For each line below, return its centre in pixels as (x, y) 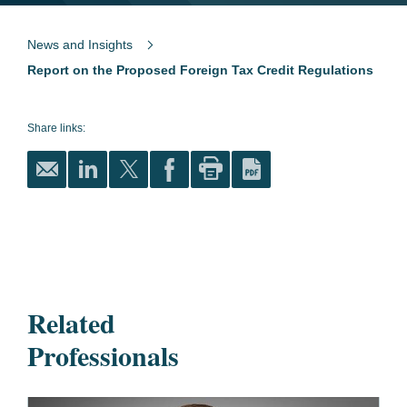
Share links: (56, 128)
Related (71, 323)
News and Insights (80, 45)
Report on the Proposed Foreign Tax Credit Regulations (200, 70)
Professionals (103, 355)
